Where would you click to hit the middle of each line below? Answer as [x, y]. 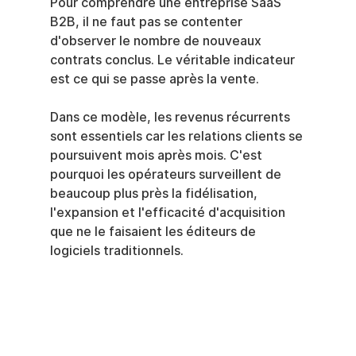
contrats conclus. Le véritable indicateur [174, 60]
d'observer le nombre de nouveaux [157, 41]
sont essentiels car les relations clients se [178, 136]
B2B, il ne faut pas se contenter [147, 21]
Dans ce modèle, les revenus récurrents [171, 117]
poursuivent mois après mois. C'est [157, 155]
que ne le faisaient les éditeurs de [154, 231]
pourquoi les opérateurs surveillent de [167, 174]
